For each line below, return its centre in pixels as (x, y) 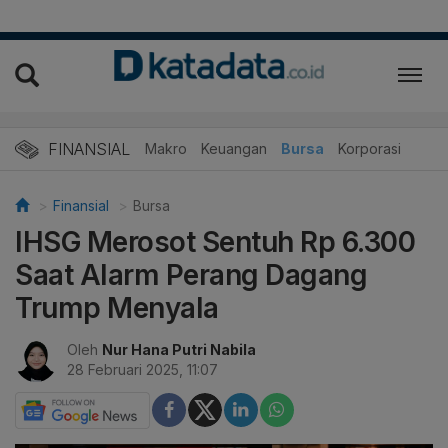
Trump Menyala (117, 307)
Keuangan (234, 148)
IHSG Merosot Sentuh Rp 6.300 (215, 241)
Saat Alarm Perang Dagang (191, 274)
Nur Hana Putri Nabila (179, 349)
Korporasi (369, 148)
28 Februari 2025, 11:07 (142, 369)
